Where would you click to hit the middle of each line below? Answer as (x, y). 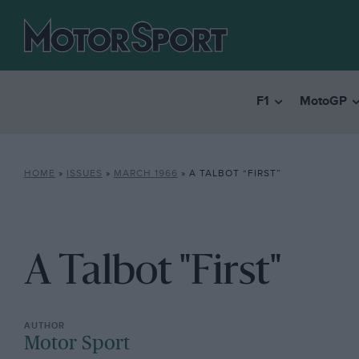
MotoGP (323, 102)
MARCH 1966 (145, 173)
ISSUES (84, 173)
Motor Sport (77, 344)
